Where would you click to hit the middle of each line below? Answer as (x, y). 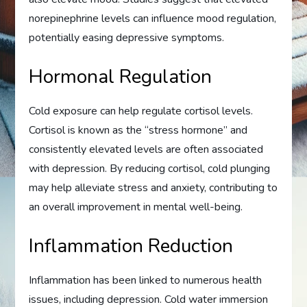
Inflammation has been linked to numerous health (146, 280)
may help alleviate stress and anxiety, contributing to (153, 187)
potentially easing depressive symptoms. (127, 37)
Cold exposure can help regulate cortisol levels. (141, 111)
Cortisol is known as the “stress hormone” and (138, 130)
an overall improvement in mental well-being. (136, 207)
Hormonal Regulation (121, 76)
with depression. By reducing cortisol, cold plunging (150, 168)
